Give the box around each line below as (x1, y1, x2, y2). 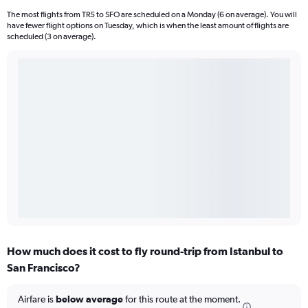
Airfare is (18, 293, 56, 305)
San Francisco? (7, 261, 80, 274)
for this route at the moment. (123, 293, 241, 305)
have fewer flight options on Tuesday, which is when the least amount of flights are (7, 20, 289, 30)
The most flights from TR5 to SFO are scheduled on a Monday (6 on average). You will (7, 9, 297, 19)
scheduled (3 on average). (7, 31, 96, 41)
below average (56, 293, 123, 305)
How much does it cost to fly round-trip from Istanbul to (7, 244, 283, 257)
